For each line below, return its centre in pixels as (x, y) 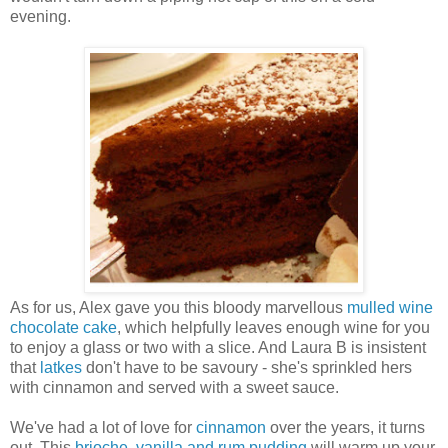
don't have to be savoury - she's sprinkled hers (247, 367)
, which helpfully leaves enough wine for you (273, 327)
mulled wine (390, 307)
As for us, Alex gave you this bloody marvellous (178, 307)
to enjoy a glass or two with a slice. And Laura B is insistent (218, 347)
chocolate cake (63, 327)
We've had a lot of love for (103, 427)
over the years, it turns (345, 427)
